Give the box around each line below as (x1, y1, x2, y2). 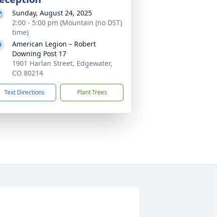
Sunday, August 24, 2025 (12, 8, 92, 17)
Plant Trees (77, 88, 107, 96)
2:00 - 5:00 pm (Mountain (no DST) (12, 18, 122, 27)
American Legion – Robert (12, 39, 96, 48)
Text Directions (4, 88, 45, 96)
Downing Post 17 (12, 49, 66, 58)
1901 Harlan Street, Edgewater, (12, 59, 112, 68)
